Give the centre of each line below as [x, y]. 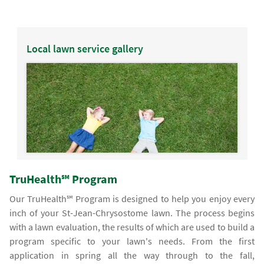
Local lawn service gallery [85, 49]
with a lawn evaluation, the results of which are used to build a [132, 227]
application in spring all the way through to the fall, [132, 255]
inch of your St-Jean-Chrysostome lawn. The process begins [132, 213]
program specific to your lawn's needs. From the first [132, 241]
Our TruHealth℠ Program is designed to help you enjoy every [132, 199]
